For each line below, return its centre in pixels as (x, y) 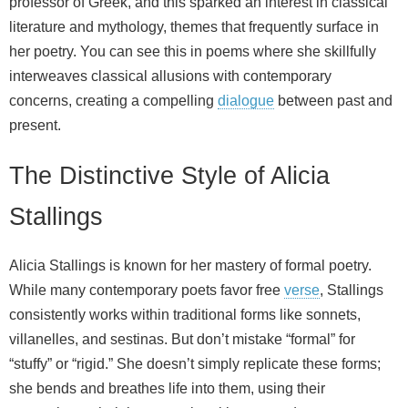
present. (35, 126)
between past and (333, 101)
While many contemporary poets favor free (147, 290)
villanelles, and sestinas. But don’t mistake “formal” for (182, 339)
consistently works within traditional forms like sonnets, (185, 314)
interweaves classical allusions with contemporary (170, 76)
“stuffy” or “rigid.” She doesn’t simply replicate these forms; (195, 363)
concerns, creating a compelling (113, 101)
